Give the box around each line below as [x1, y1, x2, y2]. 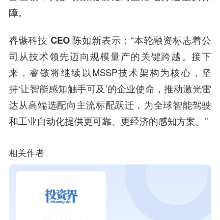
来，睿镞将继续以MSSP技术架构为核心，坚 [8, 66, 212, 79]
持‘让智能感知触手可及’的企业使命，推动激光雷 [8, 82, 212, 95]
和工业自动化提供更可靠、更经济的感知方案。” [8, 114, 208, 128]
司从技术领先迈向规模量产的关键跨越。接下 [8, 50, 212, 63]
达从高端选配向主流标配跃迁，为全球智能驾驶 [8, 98, 212, 111]
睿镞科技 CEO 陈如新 [8, 33, 102, 47]
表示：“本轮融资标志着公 [101, 33, 212, 47]
